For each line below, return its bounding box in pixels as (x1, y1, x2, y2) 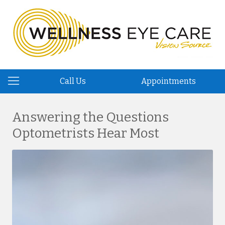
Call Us (60, 76, 86, 86)
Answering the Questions (12, 109, 169, 125)
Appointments (141, 76, 196, 86)
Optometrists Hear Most (12, 126, 159, 141)
